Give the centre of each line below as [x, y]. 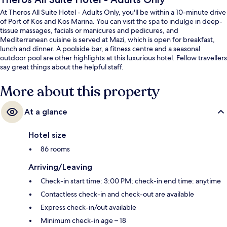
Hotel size [47, 135]
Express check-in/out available [88, 207]
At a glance [46, 111]
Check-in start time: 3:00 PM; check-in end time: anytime [131, 181]
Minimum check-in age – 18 [83, 220]
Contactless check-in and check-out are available [117, 194]
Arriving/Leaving [60, 167]
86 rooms [55, 149]
